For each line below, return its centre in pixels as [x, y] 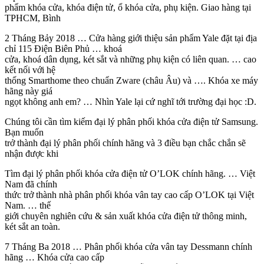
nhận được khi [32, 154]
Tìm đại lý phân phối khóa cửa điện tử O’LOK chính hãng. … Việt [130, 174]
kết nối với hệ [30, 70]
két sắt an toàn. [32, 227]
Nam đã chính [31, 184]
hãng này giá [29, 91]
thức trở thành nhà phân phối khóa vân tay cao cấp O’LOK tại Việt [129, 195]
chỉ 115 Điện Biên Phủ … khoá [63, 49]
